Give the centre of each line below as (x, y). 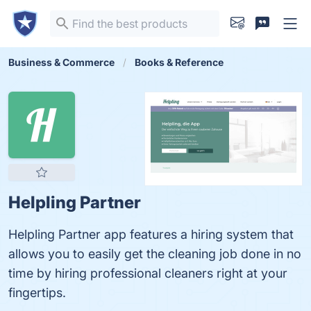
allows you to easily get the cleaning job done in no (155, 254)
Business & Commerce (61, 62)
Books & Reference (179, 62)
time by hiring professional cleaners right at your (148, 273)
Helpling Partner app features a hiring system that (151, 234)
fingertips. (37, 293)
